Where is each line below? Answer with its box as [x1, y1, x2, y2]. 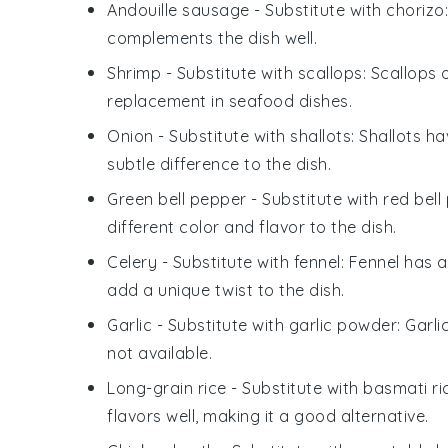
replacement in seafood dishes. [107, 90, 352, 111]
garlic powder [288, 314, 397, 335]
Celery [107, 251, 157, 272]
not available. [107, 342, 212, 363]
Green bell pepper [107, 188, 247, 209]
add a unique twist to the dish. [107, 279, 345, 300]
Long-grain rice [107, 377, 227, 398]
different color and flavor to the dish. [107, 216, 397, 237]
